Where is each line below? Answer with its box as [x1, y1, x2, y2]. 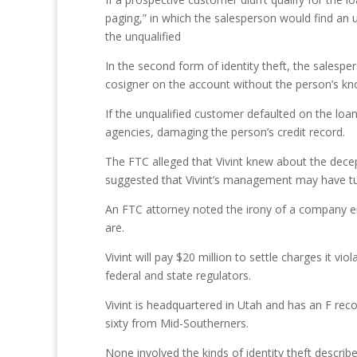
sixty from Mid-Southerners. [105, 316, 249, 331]
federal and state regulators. [105, 268, 251, 283]
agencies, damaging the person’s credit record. [105, 124, 345, 139]
